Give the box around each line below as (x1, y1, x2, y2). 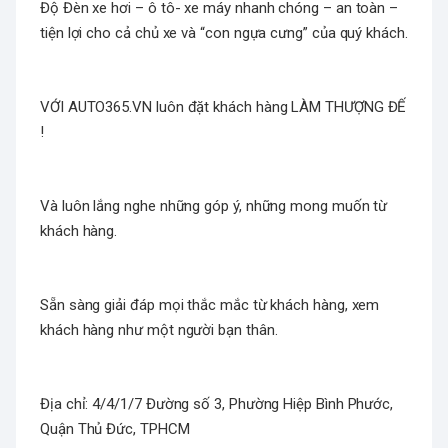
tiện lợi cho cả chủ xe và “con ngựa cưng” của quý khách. (40, 24, 408, 43)
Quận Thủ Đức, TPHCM (40, 420, 190, 439)
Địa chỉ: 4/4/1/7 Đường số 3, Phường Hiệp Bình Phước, (40, 395, 394, 414)
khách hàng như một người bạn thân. (40, 321, 278, 340)
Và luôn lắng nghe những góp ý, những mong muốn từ (40, 197, 388, 216)
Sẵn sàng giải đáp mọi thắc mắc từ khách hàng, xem (40, 296, 380, 315)
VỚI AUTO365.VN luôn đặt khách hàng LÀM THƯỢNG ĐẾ (40, 98, 407, 117)
